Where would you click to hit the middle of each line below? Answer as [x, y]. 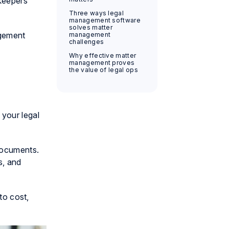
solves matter [91, 27]
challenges [86, 41]
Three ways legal [96, 13]
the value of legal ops [103, 70]
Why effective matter [102, 55]
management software [105, 20]
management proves [102, 62]
